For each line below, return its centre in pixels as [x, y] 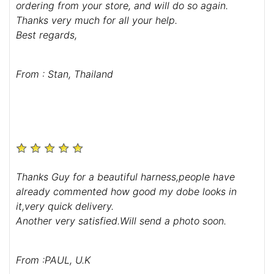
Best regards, [46, 35]
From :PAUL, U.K [53, 260]
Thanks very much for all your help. [97, 20]
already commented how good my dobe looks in [126, 191]
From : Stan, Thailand [65, 74]
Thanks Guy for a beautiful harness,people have [125, 176]
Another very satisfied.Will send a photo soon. [121, 220]
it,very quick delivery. [65, 206]
